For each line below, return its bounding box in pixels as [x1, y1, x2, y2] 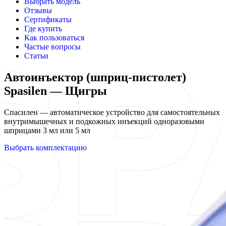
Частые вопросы [24, 42, 81, 51]
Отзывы [24, 6, 52, 15]
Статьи [24, 51, 48, 60]
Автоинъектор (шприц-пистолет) [4, 70, 186, 84]
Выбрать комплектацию [4, 143, 87, 152]
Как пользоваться [24, 33, 84, 42]
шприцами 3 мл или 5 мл [4, 126, 90, 135]
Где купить [24, 24, 62, 33]
